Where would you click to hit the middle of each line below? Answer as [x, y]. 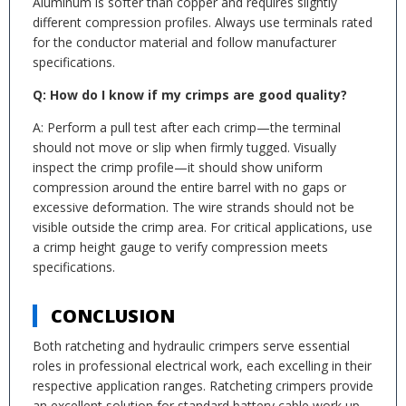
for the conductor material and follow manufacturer [184, 42]
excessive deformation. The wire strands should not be [193, 207]
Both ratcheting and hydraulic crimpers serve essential [191, 346]
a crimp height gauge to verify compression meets [180, 247]
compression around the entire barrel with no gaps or [189, 187]
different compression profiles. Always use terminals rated [203, 22]
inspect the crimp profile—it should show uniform [178, 167]
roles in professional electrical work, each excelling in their [202, 366]
